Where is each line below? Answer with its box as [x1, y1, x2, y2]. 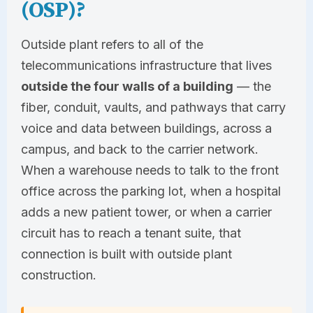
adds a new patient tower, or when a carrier [21, 204, 272, 219]
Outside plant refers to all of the [21, 36, 203, 52]
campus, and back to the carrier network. [21, 141, 259, 156]
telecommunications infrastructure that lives [21, 57, 272, 73]
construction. [21, 267, 96, 282]
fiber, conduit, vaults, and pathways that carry [21, 99, 286, 115]
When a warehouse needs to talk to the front [21, 162, 279, 177]
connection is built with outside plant [21, 246, 232, 261]
